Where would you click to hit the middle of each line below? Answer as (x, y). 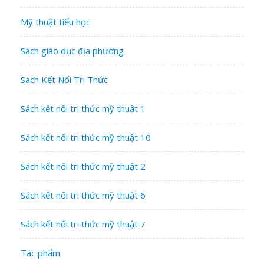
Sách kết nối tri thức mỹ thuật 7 (83, 224)
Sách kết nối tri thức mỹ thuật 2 (83, 166)
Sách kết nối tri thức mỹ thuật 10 (86, 137)
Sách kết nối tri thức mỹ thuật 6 (83, 195)
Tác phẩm (40, 253)
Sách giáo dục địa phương (72, 50)
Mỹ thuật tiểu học (55, 22)
